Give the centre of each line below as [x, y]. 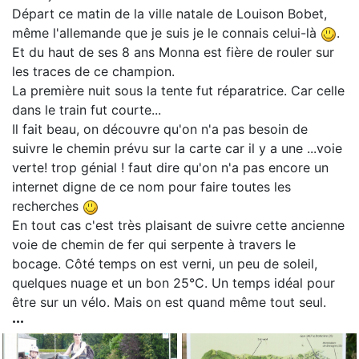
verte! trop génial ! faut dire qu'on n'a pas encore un [170, 168]
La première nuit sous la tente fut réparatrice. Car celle [178, 91]
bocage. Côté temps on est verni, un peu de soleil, [165, 264]
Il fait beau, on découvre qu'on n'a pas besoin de [160, 129]
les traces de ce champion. [93, 72]
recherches [47, 206]
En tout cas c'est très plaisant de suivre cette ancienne [178, 226]
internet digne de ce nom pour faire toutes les [151, 187]
